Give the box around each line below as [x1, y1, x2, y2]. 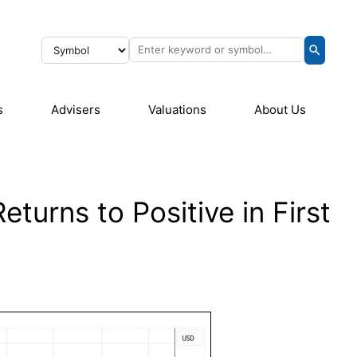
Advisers [51, 102, 100, 117]
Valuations [148, 102, 206, 117]
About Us [254, 102, 306, 117]
